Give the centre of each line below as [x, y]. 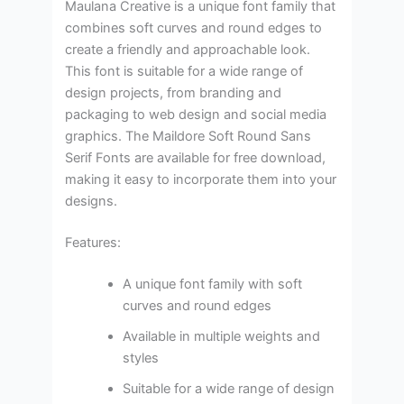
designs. [92, 202]
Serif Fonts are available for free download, [196, 158]
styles [143, 358]
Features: [93, 242]
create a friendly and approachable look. [188, 50]
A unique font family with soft [213, 284]
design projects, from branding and [174, 93]
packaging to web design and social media [196, 115]
